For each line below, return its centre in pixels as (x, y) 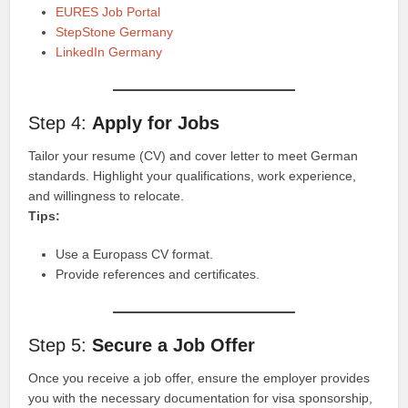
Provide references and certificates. (158, 274)
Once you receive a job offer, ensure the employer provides (199, 377)
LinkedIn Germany (109, 51)
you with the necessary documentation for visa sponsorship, (201, 398)
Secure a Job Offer (174, 345)
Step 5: (61, 345)
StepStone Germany (115, 31)
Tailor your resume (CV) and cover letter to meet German (194, 155)
